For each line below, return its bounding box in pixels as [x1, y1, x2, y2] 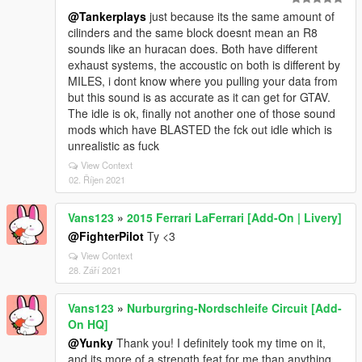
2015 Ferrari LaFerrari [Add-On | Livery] [127, 209, 342, 225]
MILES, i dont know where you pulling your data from [68, 73, 338, 89]
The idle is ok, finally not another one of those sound [68, 105, 335, 121]
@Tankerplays [68, 8, 146, 24]
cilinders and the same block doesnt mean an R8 [68, 24, 318, 40]
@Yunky [68, 335, 113, 351]
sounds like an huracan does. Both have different [68, 40, 318, 57]
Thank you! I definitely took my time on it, [113, 335, 326, 351]
